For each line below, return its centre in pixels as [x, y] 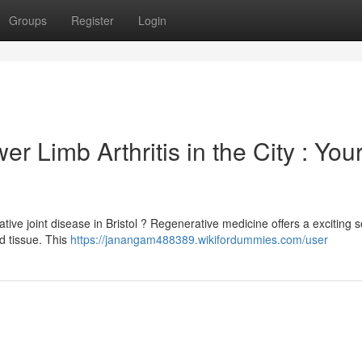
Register [93, 20]
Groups [28, 20]
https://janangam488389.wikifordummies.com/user [199, 239]
